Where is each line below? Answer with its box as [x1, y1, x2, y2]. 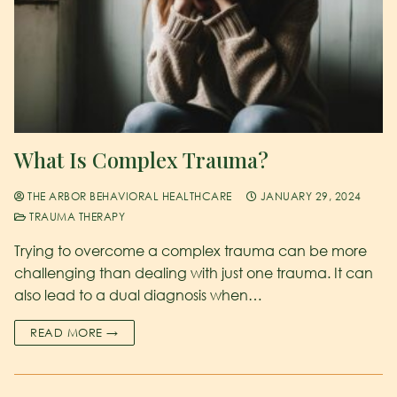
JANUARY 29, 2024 [260, 189, 362, 203]
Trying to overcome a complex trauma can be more [14, 241, 367, 260]
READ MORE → [30, 324, 119, 339]
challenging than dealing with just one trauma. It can [14, 263, 373, 282]
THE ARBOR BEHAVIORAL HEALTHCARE [24, 189, 232, 203]
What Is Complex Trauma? [14, 144, 269, 174]
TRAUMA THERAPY [26, 209, 125, 223]
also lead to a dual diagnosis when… [14, 285, 262, 304]
